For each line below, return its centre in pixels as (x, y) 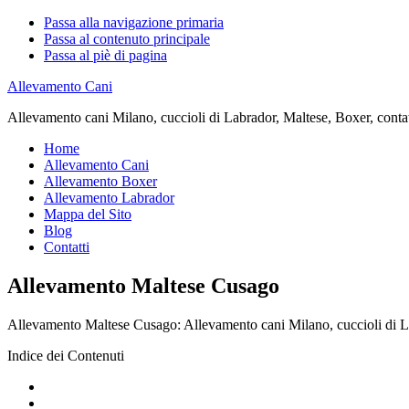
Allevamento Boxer (100, 181)
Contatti (67, 247)
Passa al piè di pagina (105, 55)
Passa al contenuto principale (127, 39)
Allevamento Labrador (109, 198)
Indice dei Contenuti (66, 355)
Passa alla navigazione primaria (134, 22)
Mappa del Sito (88, 214)
